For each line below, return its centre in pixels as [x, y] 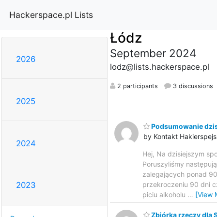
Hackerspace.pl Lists [51, 15]
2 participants [136, 86]
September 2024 [153, 53]
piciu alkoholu [165, 194]
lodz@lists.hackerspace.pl [159, 67]
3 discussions [192, 86]
